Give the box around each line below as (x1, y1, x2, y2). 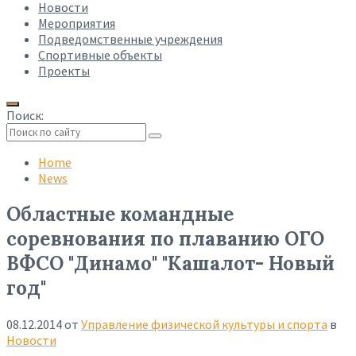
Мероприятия (38, 15, 115, 31)
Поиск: (6, 107, 44, 123)
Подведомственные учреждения (38, 31, 222, 47)
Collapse (6, 141, 44, 154)
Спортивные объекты (38, 47, 162, 63)
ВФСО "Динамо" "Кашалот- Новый (6, 250, 335, 276)
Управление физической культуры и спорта (81, 315, 327, 332)
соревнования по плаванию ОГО (6, 226, 324, 251)
